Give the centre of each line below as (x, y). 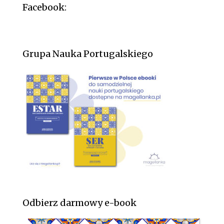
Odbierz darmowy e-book (79, 203)
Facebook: (44, 7)
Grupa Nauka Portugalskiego (87, 54)
